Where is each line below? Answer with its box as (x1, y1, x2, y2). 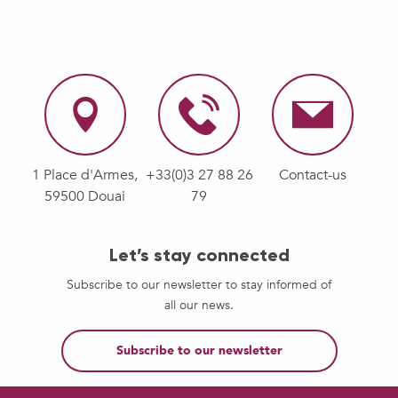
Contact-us (279, 164, 347, 185)
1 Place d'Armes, (32, 164, 139, 185)
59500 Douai (44, 186, 126, 206)
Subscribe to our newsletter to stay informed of (67, 275, 331, 293)
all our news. (164, 296, 234, 314)
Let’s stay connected (108, 243, 290, 266)
